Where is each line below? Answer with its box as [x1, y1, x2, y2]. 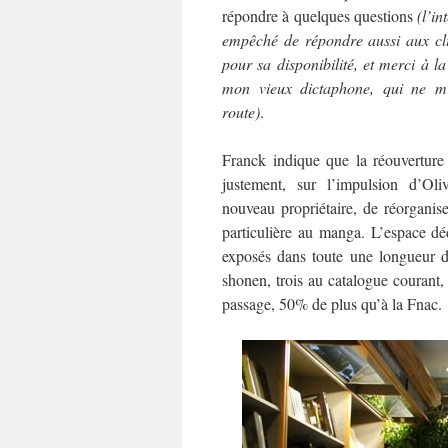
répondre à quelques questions [222, 5, 418, 26]
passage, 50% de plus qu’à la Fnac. [222, 293, 442, 314]
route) [222, 101, 260, 122]
